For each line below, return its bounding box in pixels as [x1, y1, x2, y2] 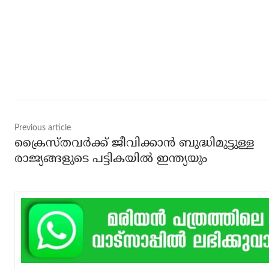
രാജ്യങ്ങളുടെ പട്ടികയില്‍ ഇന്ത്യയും [14, 151, 207, 167]
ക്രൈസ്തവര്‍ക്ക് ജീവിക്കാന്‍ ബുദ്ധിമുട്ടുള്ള [14, 136, 255, 151]
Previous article [14, 123, 71, 132]
